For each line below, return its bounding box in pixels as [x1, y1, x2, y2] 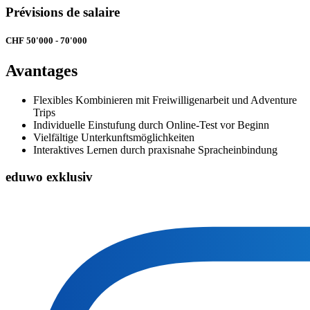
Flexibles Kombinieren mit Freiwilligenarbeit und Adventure [33, 94, 297, 107]
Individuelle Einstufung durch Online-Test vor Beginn [33, 119, 269, 131]
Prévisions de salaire [6, 4, 120, 19]
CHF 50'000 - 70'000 [6, 35, 87, 46]
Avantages [6, 62, 77, 80]
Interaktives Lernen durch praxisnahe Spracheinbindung [33, 144, 277, 156]
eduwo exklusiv [6, 169, 93, 184]
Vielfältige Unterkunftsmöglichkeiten [33, 131, 194, 144]
